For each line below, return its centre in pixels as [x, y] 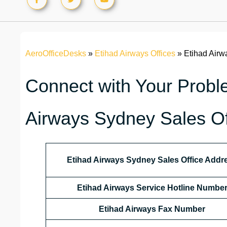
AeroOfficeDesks [56, 54]
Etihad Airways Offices [135, 54]
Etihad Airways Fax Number [152, 209]
